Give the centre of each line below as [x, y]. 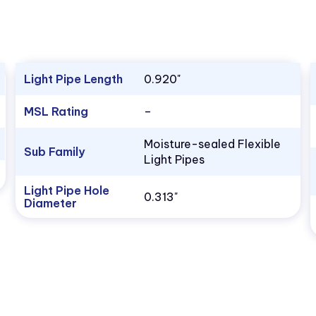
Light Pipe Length [73, 79]
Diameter [50, 203]
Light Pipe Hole [66, 191]
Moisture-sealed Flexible [212, 144]
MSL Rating [56, 112]
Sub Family [54, 152]
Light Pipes [174, 160]
